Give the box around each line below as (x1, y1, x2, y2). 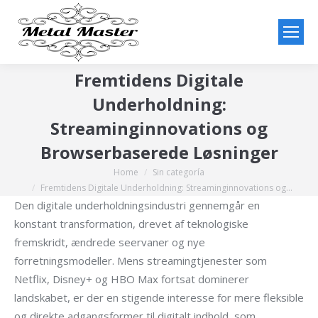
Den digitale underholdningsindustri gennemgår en (14, 198, 260, 212)
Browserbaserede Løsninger (40, 141, 278, 164)
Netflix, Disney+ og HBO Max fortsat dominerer (14, 272, 249, 286)
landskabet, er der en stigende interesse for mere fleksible (14, 290, 304, 305)
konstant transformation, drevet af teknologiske (14, 216, 248, 231)
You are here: (14, 167, 79, 181)
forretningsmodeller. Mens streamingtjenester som (14, 253, 267, 268)
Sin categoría (153, 166, 204, 178)
